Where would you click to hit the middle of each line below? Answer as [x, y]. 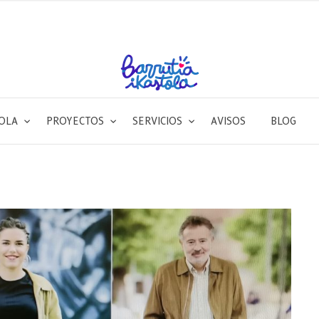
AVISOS [228, 121]
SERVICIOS [159, 121]
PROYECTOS [77, 121]
